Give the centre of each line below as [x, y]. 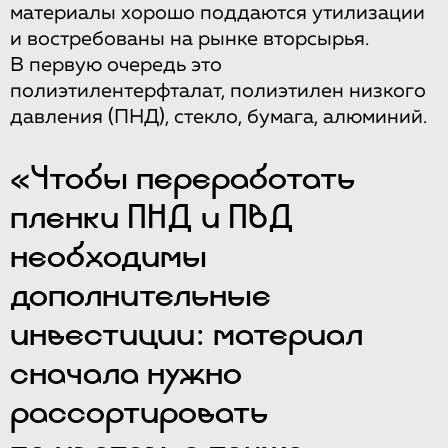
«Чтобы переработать [182, 176]
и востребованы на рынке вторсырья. [189, 38]
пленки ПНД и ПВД [152, 215]
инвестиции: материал [186, 332]
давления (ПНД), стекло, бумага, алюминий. [218, 116]
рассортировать [139, 410]
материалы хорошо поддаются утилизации [217, 12]
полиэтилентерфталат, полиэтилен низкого [218, 90]
